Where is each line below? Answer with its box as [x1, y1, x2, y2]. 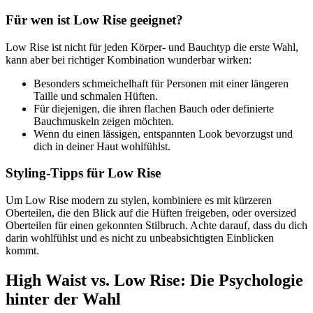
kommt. [6, 245, 39, 257]
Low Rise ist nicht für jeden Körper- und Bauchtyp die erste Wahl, [6, 41, 298, 53]
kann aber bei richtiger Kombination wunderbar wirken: [6, 53, 252, 66]
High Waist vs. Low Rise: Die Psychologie [6, 271, 303, 290]
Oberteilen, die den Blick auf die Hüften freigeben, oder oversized [6, 207, 296, 219]
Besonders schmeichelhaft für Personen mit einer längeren [34, 77, 289, 89]
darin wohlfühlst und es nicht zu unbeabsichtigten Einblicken [6, 232, 274, 245]
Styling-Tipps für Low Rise [6, 166, 161, 181]
